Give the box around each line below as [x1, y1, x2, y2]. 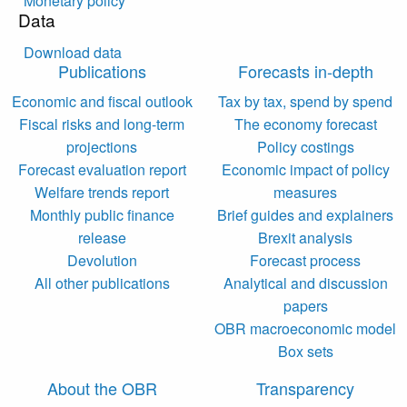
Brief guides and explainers [217, 203, 393, 225]
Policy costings [256, 135, 354, 157]
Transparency [256, 375, 354, 400]
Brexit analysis [258, 226, 352, 248]
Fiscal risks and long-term [19, 113, 184, 134]
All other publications [34, 272, 170, 293]
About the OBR [46, 375, 157, 400]
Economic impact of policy [221, 158, 390, 180]
